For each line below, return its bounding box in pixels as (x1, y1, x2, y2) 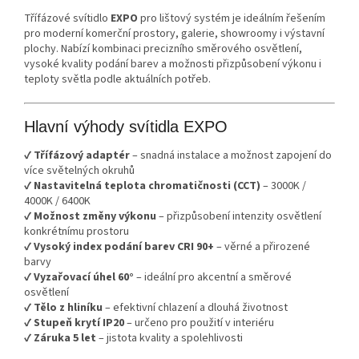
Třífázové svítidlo (24, 10, 111, 27)
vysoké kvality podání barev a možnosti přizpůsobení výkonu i (24, 56, 321, 73)
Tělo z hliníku (34, 300, 103, 317)
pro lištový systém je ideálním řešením (138, 10, 325, 27)
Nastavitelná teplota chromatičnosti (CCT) (34, 178, 260, 195)
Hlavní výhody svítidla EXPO (24, 117, 228, 135)
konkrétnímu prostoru (24, 224, 129, 240)
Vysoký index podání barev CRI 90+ (34, 239, 214, 256)
